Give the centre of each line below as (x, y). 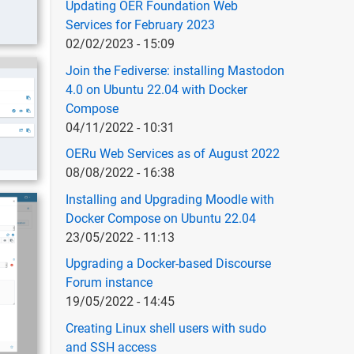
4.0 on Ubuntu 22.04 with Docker (156, 89)
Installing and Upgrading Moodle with (169, 199)
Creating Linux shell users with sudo (166, 328)
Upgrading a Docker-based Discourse (168, 264)
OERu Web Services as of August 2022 (172, 154)
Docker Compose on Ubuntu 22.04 (160, 218)
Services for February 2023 (140, 24)
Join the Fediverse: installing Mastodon (175, 70)
